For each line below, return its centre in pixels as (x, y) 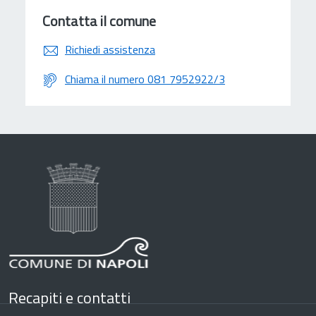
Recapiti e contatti (69, 297)
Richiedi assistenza (110, 49)
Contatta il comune (99, 20)
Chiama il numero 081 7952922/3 (145, 79)
